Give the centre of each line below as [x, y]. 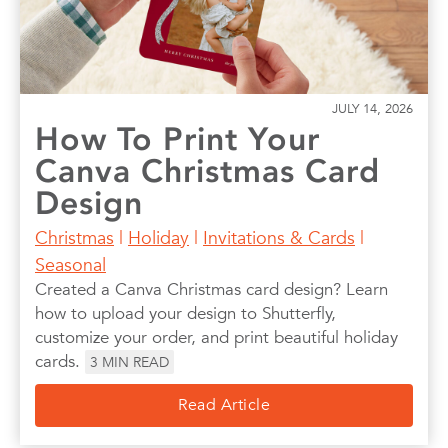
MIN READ [135, 362]
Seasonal [70, 265]
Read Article [224, 405]
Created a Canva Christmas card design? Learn [211, 290]
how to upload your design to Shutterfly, [185, 314]
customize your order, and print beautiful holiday [216, 338]
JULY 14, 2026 [372, 109]
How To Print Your [177, 139]
